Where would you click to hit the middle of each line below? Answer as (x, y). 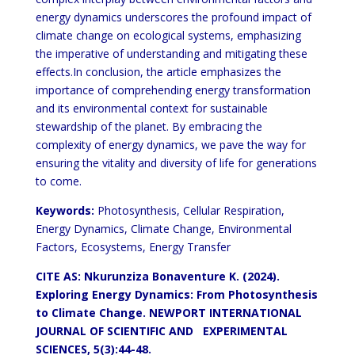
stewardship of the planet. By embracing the (149, 126)
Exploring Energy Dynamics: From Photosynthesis (176, 294)
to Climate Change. (90, 313)
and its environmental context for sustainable (151, 108)
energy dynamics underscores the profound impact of (173, 17)
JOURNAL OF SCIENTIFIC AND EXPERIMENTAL (161, 331)
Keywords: (65, 210)
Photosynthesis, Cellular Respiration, (189, 210)
